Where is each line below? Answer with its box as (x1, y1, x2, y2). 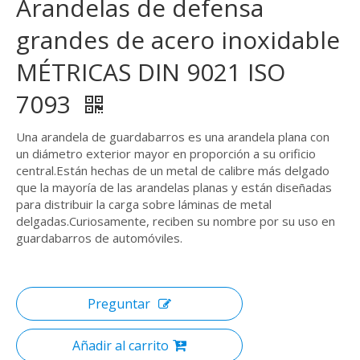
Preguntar (88, 295, 150, 313)
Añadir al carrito (72, 337, 169, 354)
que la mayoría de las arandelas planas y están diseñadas (16, 179, 332, 195)
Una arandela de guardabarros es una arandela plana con (16, 129, 329, 145)
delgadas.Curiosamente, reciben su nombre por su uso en (16, 213, 335, 229)
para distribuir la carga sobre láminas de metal (16, 196, 272, 212)
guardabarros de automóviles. (16, 230, 182, 246)
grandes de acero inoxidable (16, 23, 340, 56)
